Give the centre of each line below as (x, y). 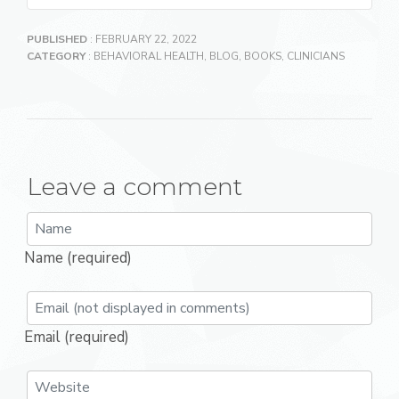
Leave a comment (134, 187)
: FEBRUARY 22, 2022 (142, 39)
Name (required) (78, 258)
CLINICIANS (316, 56)
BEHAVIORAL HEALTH (149, 56)
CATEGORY (56, 56)
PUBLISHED (57, 39)
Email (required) (77, 337)
